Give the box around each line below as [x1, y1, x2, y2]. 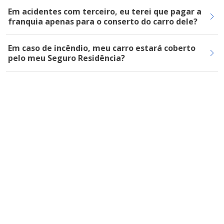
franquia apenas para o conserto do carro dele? [8, 16, 197, 27]
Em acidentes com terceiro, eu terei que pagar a [8, 6, 201, 17]
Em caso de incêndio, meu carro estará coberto [8, 42, 195, 53]
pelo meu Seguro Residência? [8, 52, 125, 63]
